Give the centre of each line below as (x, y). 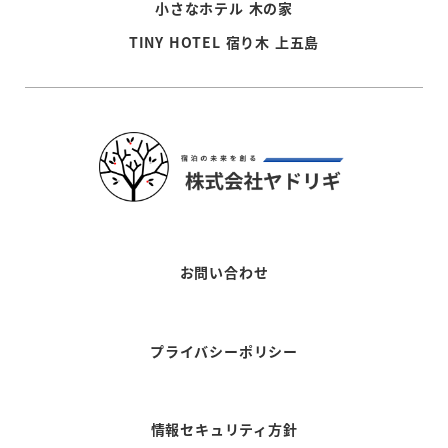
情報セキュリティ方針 (224, 428)
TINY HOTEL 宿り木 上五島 (224, 41)
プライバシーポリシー (224, 350)
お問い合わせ (224, 272)
